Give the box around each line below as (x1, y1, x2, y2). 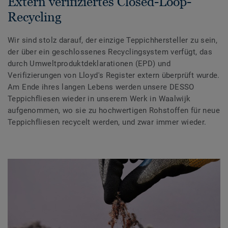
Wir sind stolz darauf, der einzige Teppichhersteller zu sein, (8, 35, 218, 45)
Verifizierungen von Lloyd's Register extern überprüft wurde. (8, 70, 220, 80)
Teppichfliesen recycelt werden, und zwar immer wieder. (8, 117, 207, 127)
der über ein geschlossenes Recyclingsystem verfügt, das (8, 47, 212, 56)
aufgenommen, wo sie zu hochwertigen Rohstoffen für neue (8, 105, 220, 115)
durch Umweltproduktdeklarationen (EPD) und (8, 59, 170, 68)
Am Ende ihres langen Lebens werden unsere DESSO (8, 82, 194, 92)
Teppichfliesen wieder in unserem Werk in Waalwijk (8, 94, 191, 103)
